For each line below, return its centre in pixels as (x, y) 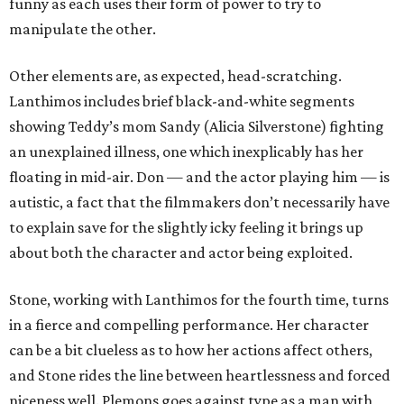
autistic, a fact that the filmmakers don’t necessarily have (199, 202)
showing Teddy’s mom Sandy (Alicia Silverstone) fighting (197, 127)
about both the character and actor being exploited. (181, 253)
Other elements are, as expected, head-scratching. (175, 76)
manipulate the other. (83, 29)
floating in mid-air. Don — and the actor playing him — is (199, 177)
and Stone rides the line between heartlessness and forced (200, 376)
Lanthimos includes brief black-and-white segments (182, 101)
